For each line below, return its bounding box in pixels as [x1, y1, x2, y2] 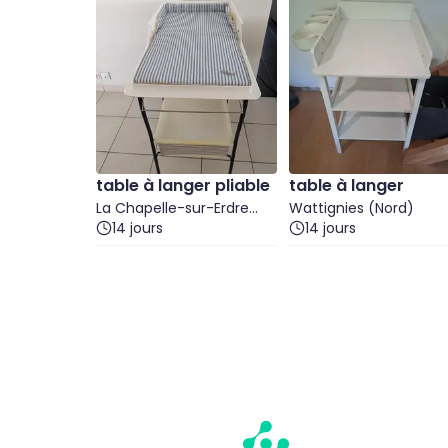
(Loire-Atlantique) [96, 218, 222, 238]
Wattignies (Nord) [289, 198, 414, 218]
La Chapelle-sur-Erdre [96, 198, 249, 218]
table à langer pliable [96, 174, 270, 197]
